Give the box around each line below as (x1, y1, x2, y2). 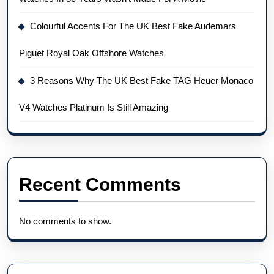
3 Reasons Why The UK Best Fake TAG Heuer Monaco (30, 75, 253, 86)
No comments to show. (19, 215, 111, 226)
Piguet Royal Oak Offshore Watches (19, 47, 164, 58)
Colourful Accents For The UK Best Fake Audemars (30, 20, 236, 31)
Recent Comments (19, 174, 181, 194)
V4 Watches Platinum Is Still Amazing (19, 102, 168, 113)
